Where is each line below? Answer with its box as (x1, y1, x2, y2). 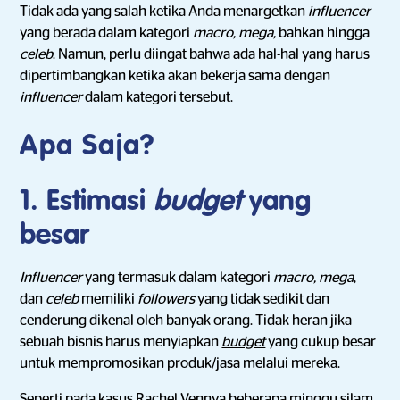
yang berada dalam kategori (20, 26, 194, 40)
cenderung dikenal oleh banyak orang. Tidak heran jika (20, 313, 353, 328)
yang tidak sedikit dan (197, 292, 330, 306)
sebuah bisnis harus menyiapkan (20, 335, 222, 349)
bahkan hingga (279, 26, 371, 40)
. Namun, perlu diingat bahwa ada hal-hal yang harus (53, 47, 371, 62)
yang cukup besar (265, 335, 377, 349)
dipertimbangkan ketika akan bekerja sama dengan (20, 69, 331, 83)
